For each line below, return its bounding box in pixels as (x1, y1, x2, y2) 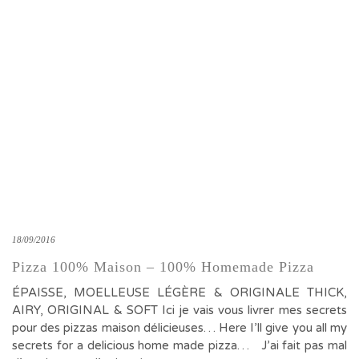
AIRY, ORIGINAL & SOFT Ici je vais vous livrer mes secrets (12, 303, 347, 317)
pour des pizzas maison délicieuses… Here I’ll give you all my (12, 321, 347, 335)
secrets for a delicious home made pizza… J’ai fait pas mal (12, 338, 347, 353)
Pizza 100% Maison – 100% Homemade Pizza (12, 259, 314, 275)
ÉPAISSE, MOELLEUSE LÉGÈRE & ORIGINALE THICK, (12, 285, 347, 300)
